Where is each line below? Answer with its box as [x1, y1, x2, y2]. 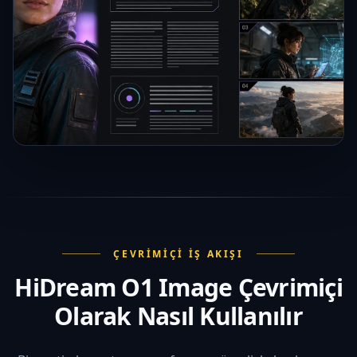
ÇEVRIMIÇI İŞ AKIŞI [113, 246, 244, 261]
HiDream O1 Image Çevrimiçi [14, 270, 343, 304]
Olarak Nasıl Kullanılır [54, 299, 303, 332]
